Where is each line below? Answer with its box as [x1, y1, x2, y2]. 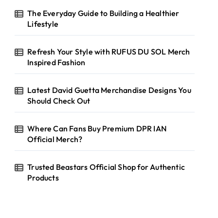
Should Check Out [27, 96, 91, 106]
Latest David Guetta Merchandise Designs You [27, 85, 191, 95]
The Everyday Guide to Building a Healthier [27, 8, 180, 18]
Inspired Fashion [27, 57, 86, 67]
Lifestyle [27, 19, 59, 29]
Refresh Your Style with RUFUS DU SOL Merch [27, 47, 190, 56]
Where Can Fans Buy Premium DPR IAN [27, 124, 167, 133]
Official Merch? [27, 134, 83, 144]
